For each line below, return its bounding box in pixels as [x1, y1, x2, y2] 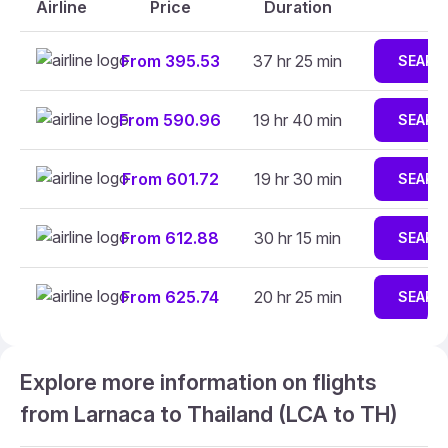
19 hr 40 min [253, 110, 342, 130]
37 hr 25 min [253, 51, 342, 71]
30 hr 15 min [254, 228, 341, 248]
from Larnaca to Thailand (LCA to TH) [20, 401, 398, 427]
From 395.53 [120, 51, 220, 71]
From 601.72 [121, 169, 219, 189]
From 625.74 [121, 287, 219, 307]
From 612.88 [121, 228, 219, 248]
